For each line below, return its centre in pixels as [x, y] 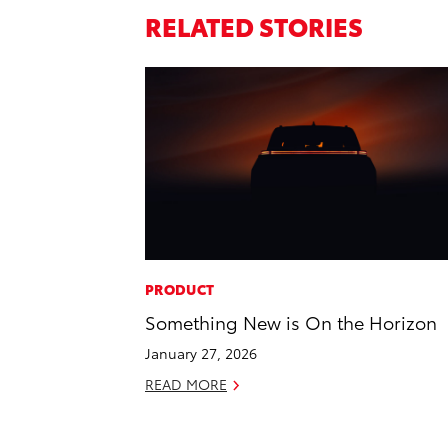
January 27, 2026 [201, 353]
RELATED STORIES [254, 25]
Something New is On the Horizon [291, 322]
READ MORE [186, 384]
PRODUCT [180, 289]
